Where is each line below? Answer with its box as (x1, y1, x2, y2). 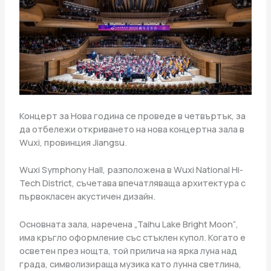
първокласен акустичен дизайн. (19, 190, 155, 203)
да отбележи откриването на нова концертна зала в (19, 123, 244, 135)
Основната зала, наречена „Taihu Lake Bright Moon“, (19, 217, 238, 230)
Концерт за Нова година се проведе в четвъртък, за (19, 109, 246, 122)
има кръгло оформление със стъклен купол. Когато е (19, 230, 246, 243)
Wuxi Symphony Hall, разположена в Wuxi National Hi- (19, 163, 243, 176)
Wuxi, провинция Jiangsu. (19, 136, 127, 149)
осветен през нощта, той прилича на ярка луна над (19, 244, 237, 256)
